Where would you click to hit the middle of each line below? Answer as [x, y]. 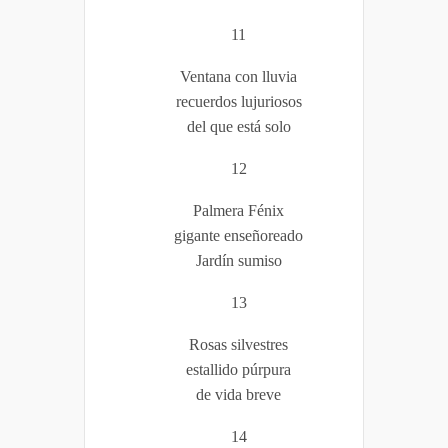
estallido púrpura [238, 369]
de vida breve [238, 394]
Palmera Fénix [238, 210]
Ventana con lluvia [238, 76]
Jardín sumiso [238, 260]
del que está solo [238, 126]
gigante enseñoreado [238, 235]
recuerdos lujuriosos [238, 101]
